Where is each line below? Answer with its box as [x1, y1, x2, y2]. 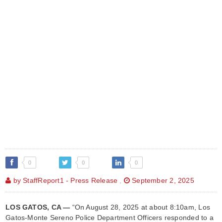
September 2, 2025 [130, 176, 194, 184]
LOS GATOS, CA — [5, 203, 70, 211]
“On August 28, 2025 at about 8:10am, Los [70, 203, 210, 211]
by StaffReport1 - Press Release [11, 176, 118, 184]
